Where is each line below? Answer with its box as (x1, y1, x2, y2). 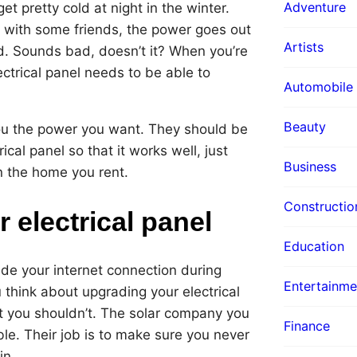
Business (284, 158, 336, 175)
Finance (284, 317, 330, 334)
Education (284, 237, 344, 254)
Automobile (284, 78, 353, 95)
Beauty (284, 118, 326, 135)
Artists (284, 38, 324, 55)
